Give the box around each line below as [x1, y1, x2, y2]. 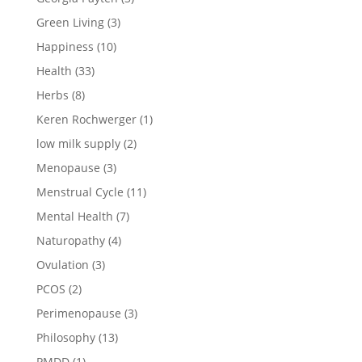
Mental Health [36, 208, 113, 224]
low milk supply [36, 135, 120, 151]
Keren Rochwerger [36, 111, 137, 127]
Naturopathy [36, 232, 105, 248]
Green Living [36, 14, 104, 30]
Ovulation [36, 256, 89, 272]
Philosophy [36, 329, 95, 345]
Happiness [36, 38, 94, 54]
